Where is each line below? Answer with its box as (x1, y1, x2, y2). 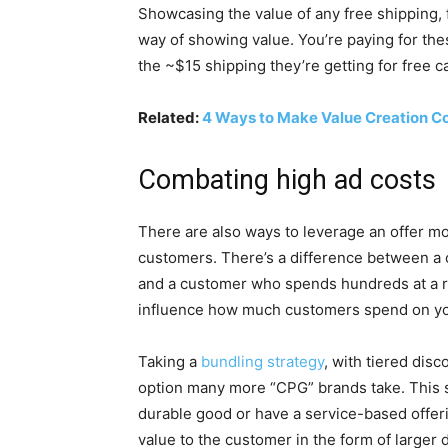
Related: (138, 108, 202, 128)
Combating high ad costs (138, 164, 436, 197)
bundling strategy (201, 352, 324, 372)
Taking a (138, 352, 201, 372)
